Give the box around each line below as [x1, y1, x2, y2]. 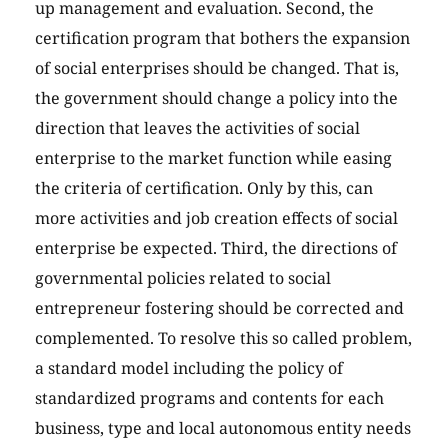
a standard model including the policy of [35, 357, 343, 380]
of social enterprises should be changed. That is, [35, 57, 399, 80]
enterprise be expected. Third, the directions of [35, 237, 397, 260]
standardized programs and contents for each [35, 387, 384, 410]
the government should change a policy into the [35, 87, 398, 110]
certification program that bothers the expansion [35, 27, 410, 50]
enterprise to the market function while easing [35, 147, 392, 170]
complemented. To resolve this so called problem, [35, 327, 412, 350]
